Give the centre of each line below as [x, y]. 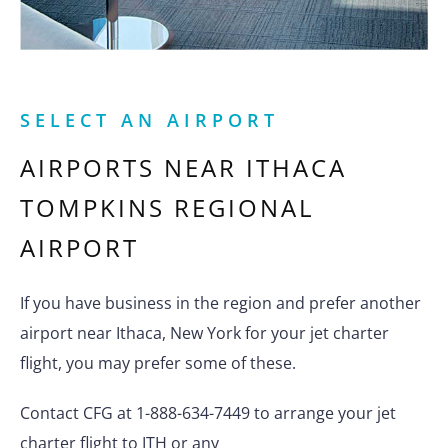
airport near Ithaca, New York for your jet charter [204, 333]
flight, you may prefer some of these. [158, 363]
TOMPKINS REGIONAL [167, 208]
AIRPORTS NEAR [133, 168]
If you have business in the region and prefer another [220, 303]
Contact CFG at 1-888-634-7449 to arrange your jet [208, 413]
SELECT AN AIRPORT [149, 120]
